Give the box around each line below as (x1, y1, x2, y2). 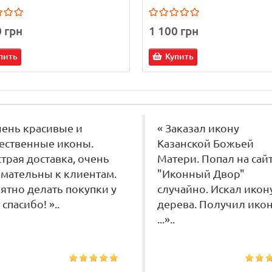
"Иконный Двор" (157, 168, 245, 180)
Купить (165, 52, 194, 62)
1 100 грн (149, 24, 199, 38)
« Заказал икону (157, 123, 239, 135)
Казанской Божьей (157, 138, 254, 150)
